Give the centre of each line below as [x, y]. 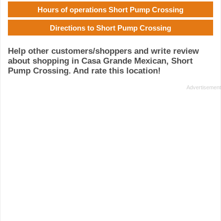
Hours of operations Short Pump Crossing [110, 9]
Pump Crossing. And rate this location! [84, 71]
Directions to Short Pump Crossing [110, 28]
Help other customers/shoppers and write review [103, 51]
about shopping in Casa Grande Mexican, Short [100, 61]
